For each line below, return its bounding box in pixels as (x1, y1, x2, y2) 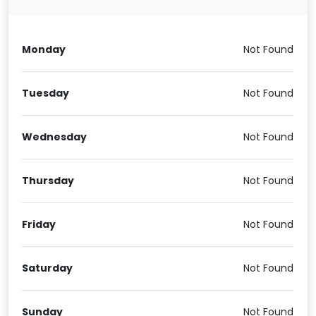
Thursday (22, 174, 75, 188)
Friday (22, 217, 56, 232)
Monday (22, 42, 66, 57)
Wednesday (22, 130, 87, 145)
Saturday (22, 261, 73, 276)
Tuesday (22, 86, 70, 101)
